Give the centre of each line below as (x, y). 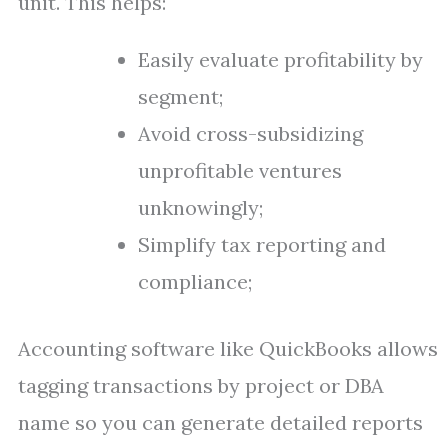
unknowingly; (200, 207)
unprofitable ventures (240, 170)
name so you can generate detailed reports (220, 422)
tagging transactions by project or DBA (201, 385)
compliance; (195, 281)
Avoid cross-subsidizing (250, 133)
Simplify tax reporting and (262, 244)
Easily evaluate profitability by (280, 59)
